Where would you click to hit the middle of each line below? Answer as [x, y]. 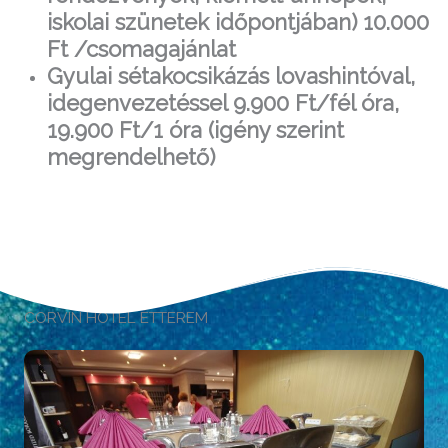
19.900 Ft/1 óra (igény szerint [195, 129]
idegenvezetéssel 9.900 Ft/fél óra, [222, 102]
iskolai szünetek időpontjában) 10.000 [237, 21]
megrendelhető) [130, 156]
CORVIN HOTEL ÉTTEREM [116, 317]
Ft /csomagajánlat [141, 48]
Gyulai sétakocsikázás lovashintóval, [230, 75]
